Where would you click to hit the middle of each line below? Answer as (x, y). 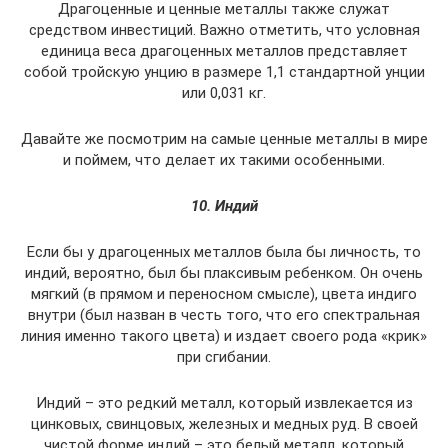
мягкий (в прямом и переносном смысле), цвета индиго (224, 294)
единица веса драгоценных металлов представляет (224, 51)
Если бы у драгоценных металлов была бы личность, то (224, 252)
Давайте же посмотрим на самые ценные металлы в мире (224, 139)
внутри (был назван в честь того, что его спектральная (224, 315)
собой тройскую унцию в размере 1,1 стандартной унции (224, 72)
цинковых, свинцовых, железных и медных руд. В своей (224, 424)
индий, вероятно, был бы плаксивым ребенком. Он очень (224, 273)
